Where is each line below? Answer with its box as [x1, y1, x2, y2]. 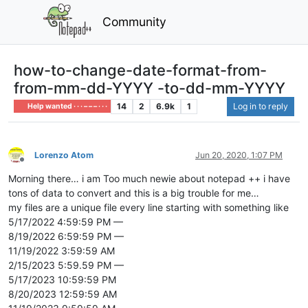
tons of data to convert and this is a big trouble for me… [8, 186, 259, 199]
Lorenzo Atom [34, 149, 93, 160]
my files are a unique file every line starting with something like [8, 201, 289, 213]
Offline [21, 159, 47, 170]
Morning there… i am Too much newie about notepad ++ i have [8, 172, 290, 184]
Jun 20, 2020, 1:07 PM [195, 149, 283, 160]
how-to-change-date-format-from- [14, 60, 267, 79]
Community [102, 14, 167, 29]
